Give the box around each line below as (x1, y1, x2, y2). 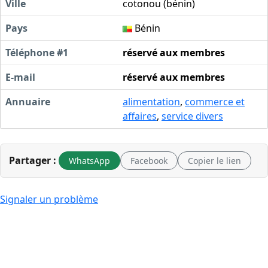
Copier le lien (188, 154, 241, 166)
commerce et (185, 95, 245, 108)
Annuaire (5, 95, 50, 108)
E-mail (5, 70, 35, 84)
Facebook (130, 154, 167, 166)
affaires (123, 109, 157, 123)
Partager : (9, 154, 56, 167)
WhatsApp (69, 154, 110, 166)
